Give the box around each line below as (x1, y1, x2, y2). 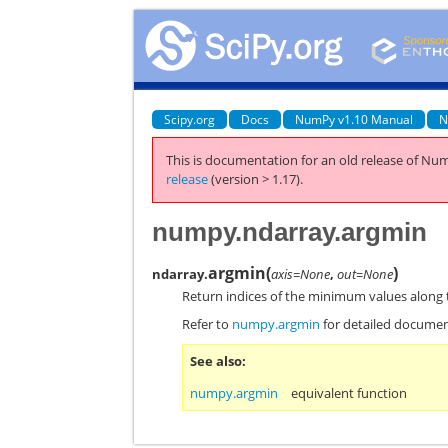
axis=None (271, 264, 331, 283)
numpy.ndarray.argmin (152, 216, 428, 247)
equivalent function (291, 384, 408, 402)
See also (190, 352, 243, 370)
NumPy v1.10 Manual (295, 110, 414, 128)
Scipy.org (164, 110, 216, 128)
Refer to (182, 315, 233, 333)
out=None (337, 264, 394, 283)
